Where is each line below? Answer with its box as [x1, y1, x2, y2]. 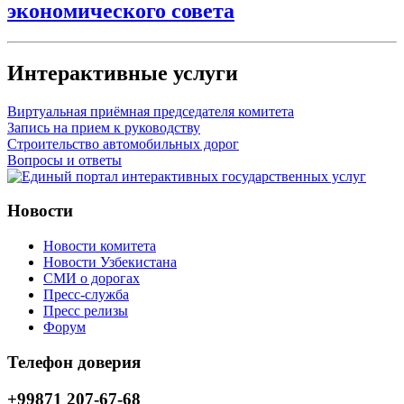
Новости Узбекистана [43, 254, 177, 271]
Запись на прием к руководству [7, 119, 200, 135]
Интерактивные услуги [7, 60, 238, 85]
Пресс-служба [43, 287, 129, 303]
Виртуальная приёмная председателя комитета [7, 103, 294, 119]
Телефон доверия [7, 352, 141, 372]
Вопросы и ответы [7, 151, 122, 168]
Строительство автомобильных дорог [7, 135, 239, 151]
